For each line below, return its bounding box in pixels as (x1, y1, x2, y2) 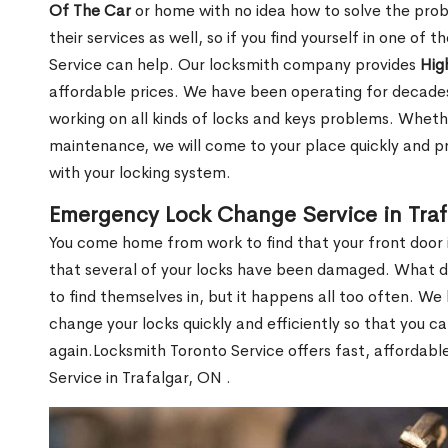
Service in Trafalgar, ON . (49, 367, 231, 389)
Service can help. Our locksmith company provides (49, 54, 420, 76)
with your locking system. (49, 162, 231, 184)
